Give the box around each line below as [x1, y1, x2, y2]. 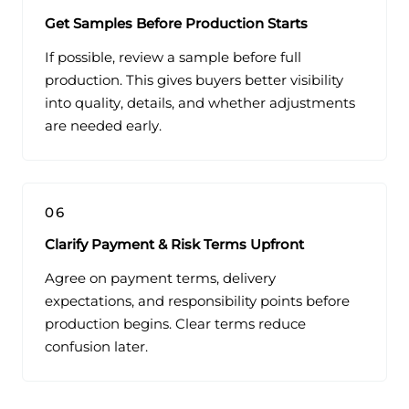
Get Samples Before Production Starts [45, 16, 308, 33]
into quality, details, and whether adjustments [45, 95, 355, 112]
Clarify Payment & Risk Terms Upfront [45, 236, 304, 254]
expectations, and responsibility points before [45, 293, 350, 310]
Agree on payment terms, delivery [45, 270, 276, 288]
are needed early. [45, 118, 162, 135]
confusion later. [45, 339, 148, 356]
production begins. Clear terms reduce [45, 316, 306, 333]
